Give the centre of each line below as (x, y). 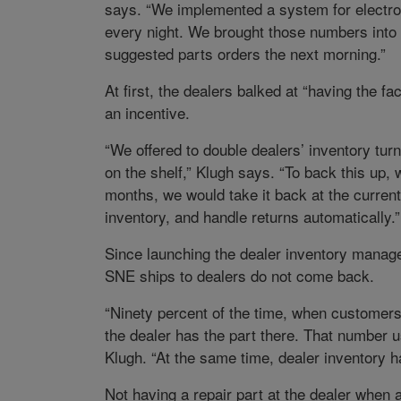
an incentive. (147, 113)
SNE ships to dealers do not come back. (239, 276)
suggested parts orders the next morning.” (245, 54)
